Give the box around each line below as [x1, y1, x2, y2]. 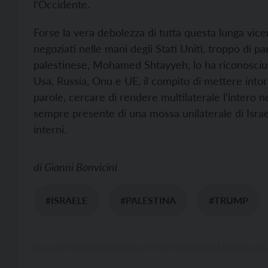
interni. [33, 122, 66, 136]
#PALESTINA [120, 194, 176, 206]
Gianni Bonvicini [44, 160, 117, 173]
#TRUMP [209, 194, 248, 206]
